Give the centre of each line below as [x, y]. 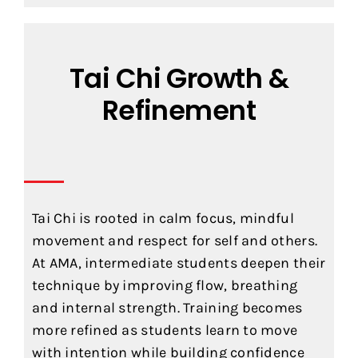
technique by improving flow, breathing [165, 286]
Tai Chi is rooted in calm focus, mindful [163, 219]
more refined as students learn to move [165, 330]
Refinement [179, 111]
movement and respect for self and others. [175, 241]
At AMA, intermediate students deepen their [179, 263]
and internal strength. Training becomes [167, 308]
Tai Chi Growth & [179, 79]
